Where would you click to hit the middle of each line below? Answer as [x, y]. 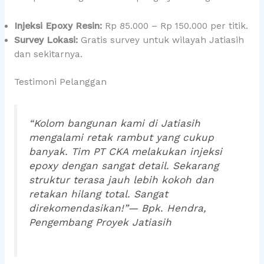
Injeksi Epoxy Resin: [58, 26]
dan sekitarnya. [48, 55]
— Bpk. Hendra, [167, 208]
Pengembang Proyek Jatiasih [100, 222]
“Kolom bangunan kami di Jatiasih [114, 123]
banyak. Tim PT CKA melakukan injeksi [125, 152]
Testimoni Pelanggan [60, 82]
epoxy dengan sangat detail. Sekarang [123, 166]
